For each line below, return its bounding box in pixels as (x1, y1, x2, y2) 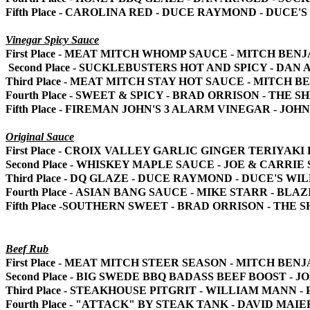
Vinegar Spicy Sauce (6, 33, 99, 46)
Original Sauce (6, 130, 74, 143)
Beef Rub (6, 242, 48, 255)
